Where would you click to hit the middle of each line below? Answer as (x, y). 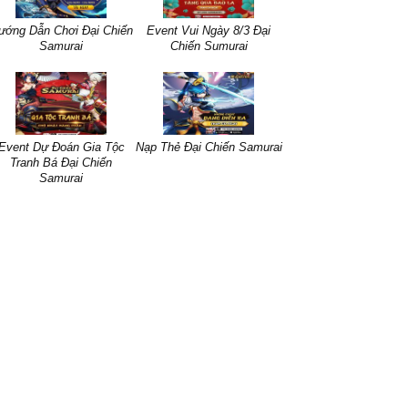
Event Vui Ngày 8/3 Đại (209, 30)
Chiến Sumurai (209, 46)
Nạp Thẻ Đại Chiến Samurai (209, 147)
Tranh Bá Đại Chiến (61, 162)
